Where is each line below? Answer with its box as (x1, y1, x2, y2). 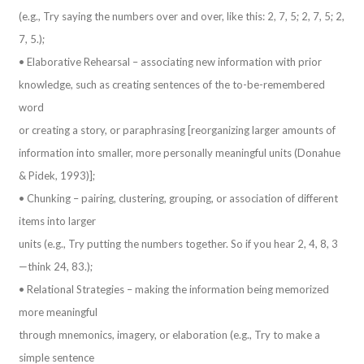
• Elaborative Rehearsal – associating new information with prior (19, 54, 323, 68)
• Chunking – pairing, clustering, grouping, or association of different (19, 191, 339, 205)
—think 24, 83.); (19, 259, 93, 273)
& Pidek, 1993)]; (19, 168, 96, 182)
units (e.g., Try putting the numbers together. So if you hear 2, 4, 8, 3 (19, 236, 339, 250)
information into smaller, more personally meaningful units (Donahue (19, 145, 341, 159)
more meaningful (19, 305, 98, 318)
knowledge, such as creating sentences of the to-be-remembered (19, 77, 326, 91)
